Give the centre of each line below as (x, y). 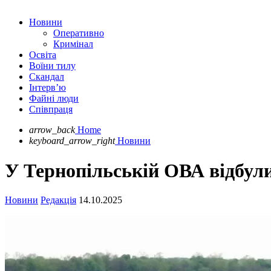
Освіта (43, 55)
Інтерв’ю (47, 88)
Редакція (58, 200)
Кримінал (73, 44)
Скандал (47, 77)
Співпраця (51, 109)
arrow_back (52, 130)
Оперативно (79, 33)
